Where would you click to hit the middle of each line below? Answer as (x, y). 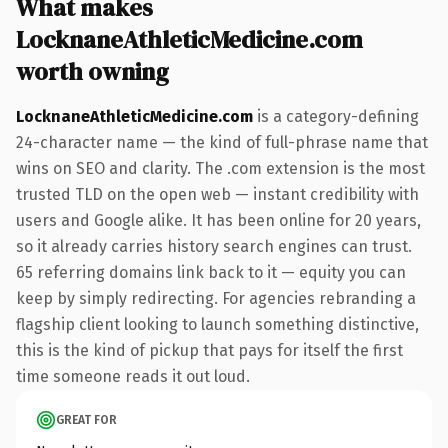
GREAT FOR (86, 419)
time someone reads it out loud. (133, 376)
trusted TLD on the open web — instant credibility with (217, 194)
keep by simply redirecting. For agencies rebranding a (216, 298)
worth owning (92, 71)
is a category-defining (336, 116)
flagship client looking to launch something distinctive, (217, 324)
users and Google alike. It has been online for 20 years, (218, 220)
